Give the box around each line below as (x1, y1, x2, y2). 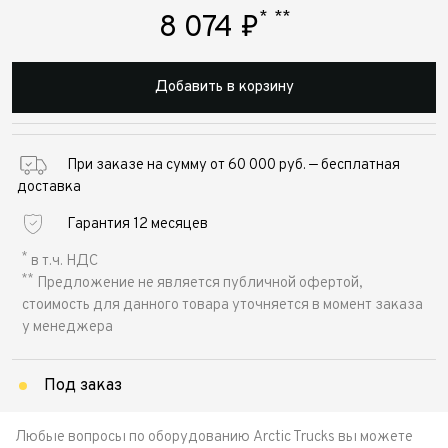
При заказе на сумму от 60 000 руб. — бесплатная (67, 156, 400, 176)
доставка (17, 178, 81, 198)
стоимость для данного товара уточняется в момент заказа (22, 296, 423, 316)
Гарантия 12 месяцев (67, 215, 208, 235)
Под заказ (44, 376, 122, 397)
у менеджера (22, 318, 113, 338)
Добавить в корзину (154, 78, 294, 98)
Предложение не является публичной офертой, (34, 274, 363, 294)
